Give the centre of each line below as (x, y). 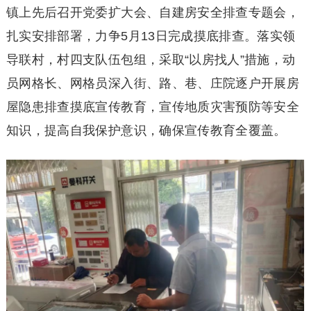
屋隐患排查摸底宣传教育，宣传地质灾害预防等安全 (153, 107)
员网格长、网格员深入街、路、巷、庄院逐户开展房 (153, 84)
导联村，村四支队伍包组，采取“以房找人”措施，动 (151, 60)
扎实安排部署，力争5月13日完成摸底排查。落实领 (151, 36)
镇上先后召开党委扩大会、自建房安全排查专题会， (153, 13)
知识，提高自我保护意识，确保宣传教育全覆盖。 (146, 131)
